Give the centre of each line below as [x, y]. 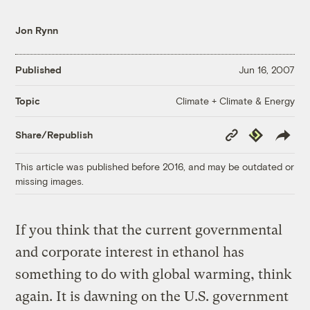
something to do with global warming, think [154, 274]
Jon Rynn [37, 30]
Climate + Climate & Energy [235, 100]
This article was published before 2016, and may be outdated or [155, 166]
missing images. [50, 181]
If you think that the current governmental [149, 230]
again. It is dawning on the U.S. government [152, 296]
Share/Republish [54, 135]
